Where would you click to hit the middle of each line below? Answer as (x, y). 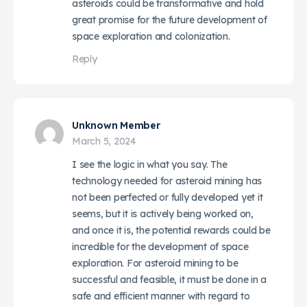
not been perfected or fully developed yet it (168, 197)
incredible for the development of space (160, 246)
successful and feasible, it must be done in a (170, 279)
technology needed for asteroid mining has (167, 181)
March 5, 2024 (104, 141)
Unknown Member (116, 125)
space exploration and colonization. (151, 36)
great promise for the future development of (170, 20)
